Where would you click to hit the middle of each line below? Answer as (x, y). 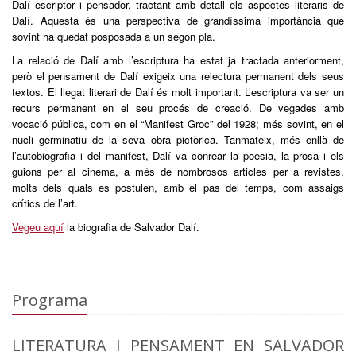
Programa (50, 300)
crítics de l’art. (45, 203)
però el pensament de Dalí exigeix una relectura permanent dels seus (178, 76)
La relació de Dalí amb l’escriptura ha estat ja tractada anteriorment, (178, 60)
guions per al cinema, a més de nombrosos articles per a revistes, (178, 171)
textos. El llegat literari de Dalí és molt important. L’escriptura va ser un (178, 92)
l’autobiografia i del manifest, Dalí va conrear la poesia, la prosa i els (178, 155)
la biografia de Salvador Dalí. (132, 227)
